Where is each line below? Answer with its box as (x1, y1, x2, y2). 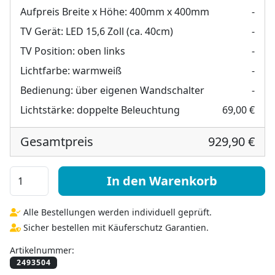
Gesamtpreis (20, 133, 93, 150)
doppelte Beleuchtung (77, 103, 180, 117)
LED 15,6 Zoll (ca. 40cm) (66, 24, 173, 38)
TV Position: (20, 44, 75, 58)
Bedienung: (20, 83, 73, 97)
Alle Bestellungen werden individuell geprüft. (21, 206, 212, 218)
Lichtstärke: (20, 103, 74, 117)
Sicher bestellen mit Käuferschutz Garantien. (21, 221, 209, 233)
